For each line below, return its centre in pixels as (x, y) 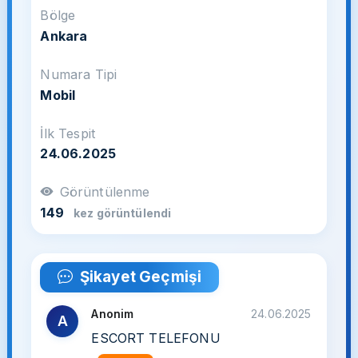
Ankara (64, 36)
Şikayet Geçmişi (141, 277)
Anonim (113, 313)
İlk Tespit (68, 133)
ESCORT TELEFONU (156, 338)
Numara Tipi (79, 74)
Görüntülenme (105, 192)
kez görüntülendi (123, 213)
